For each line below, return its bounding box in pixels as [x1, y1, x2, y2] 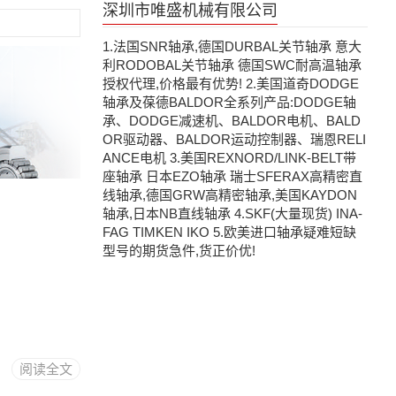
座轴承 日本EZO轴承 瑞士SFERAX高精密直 [103, 169, 362, 184]
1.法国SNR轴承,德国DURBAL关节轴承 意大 [103, 39, 362, 54]
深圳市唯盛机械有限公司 [103, 2, 278, 19]
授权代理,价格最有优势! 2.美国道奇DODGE [103, 76, 359, 91]
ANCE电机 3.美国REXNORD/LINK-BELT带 [103, 150, 356, 165]
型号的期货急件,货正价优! [103, 243, 255, 258]
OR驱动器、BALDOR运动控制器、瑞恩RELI [103, 132, 366, 147]
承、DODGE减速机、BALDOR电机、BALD [103, 113, 361, 128]
